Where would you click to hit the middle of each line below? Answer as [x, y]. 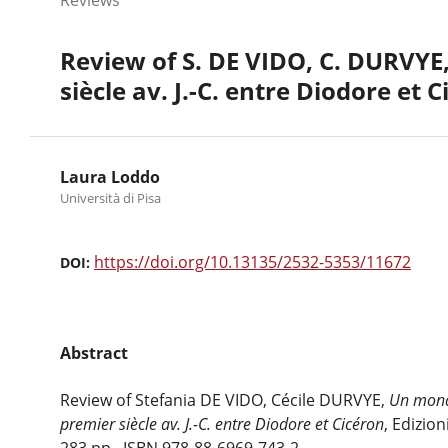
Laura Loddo [110, 176]
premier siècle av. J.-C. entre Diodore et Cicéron [222, 423]
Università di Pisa [110, 197]
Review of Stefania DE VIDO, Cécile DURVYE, [224, 399]
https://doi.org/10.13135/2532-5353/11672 [252, 261]
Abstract [94, 352]
